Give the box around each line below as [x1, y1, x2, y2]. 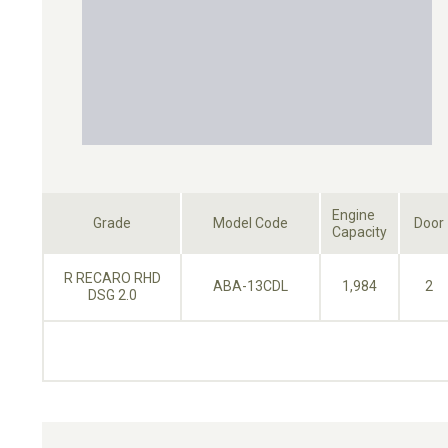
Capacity [332, 224, 387, 241]
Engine [332, 207, 375, 224]
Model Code [213, 215, 288, 232]
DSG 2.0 [87, 287, 137, 304]
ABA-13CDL [213, 278, 288, 295]
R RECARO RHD [63, 270, 161, 287]
